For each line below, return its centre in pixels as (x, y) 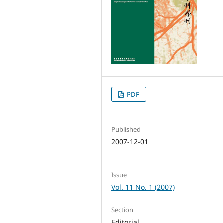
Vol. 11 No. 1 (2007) (143, 187)
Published (126, 129)
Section (123, 210)
